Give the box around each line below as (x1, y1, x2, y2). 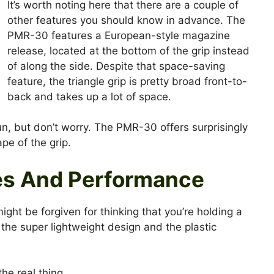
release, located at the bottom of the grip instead (7, 44, 250, 57)
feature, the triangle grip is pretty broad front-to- (7, 75, 248, 87)
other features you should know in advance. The (7, 13, 246, 26)
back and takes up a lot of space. (7, 90, 175, 103)
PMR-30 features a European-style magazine (7, 29, 231, 42)
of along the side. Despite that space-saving (7, 59, 226, 72)
